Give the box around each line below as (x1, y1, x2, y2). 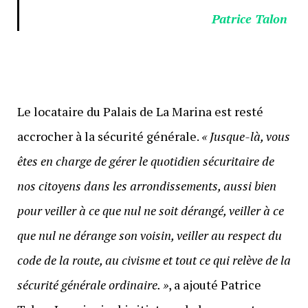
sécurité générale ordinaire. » (16, 276, 168, 293)
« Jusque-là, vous (201, 127, 290, 144)
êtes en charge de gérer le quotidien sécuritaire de (16, 152, 274, 169)
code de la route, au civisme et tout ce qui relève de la (16, 251, 291, 268)
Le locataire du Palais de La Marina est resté (16, 102, 263, 120)
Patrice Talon (212, 10, 291, 27)
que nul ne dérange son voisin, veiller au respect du (16, 226, 282, 243)
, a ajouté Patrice (168, 276, 261, 293)
